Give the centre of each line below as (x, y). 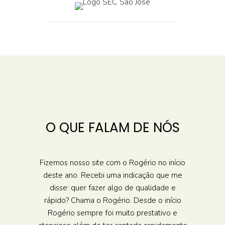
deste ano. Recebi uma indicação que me (113, 175)
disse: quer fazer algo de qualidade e (113, 188)
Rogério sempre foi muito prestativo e (113, 213)
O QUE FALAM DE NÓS (113, 128)
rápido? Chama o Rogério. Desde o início (113, 200)
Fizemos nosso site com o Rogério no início (113, 163)
